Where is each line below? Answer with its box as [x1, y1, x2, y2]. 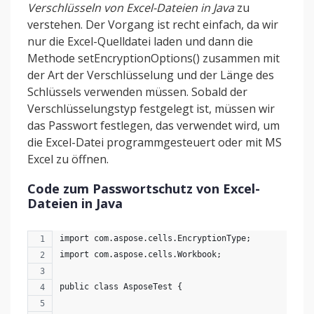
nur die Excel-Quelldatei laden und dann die [27, 34, 253, 49]
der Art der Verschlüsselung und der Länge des [27, 67, 274, 83]
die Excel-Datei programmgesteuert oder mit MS [27, 135, 282, 150]
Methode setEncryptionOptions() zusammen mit [27, 50, 280, 66]
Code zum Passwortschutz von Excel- [27, 180, 260, 197]
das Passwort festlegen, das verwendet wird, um [27, 118, 280, 133]
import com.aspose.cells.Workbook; [60, 250, 221, 259]
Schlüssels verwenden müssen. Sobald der [27, 84, 247, 100]
